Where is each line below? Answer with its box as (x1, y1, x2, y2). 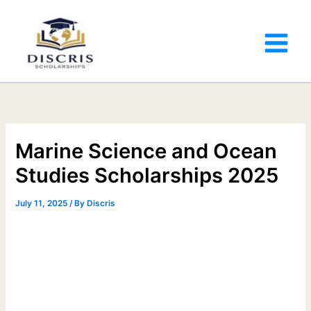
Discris (87, 198, 116, 208)
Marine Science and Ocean (15, 138, 278, 163)
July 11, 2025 (15, 198, 70, 208)
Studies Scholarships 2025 (15, 162, 279, 187)
